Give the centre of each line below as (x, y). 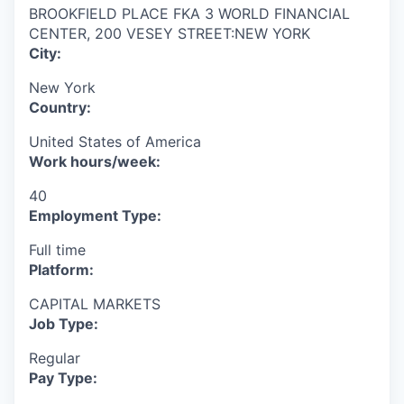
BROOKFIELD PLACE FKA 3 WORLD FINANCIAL (189, 13)
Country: (60, 107)
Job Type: (64, 323)
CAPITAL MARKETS (95, 303)
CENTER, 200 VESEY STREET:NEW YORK (170, 33)
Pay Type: (63, 377)
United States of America (115, 141)
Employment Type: (95, 215)
